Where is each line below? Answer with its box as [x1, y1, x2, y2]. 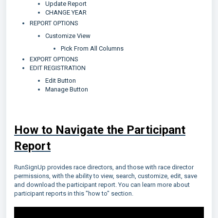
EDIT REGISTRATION [30, 64, 86, 72]
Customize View [45, 32, 91, 39]
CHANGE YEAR [45, 9, 87, 16]
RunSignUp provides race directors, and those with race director [14, 163, 194, 171]
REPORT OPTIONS [30, 19, 78, 27]
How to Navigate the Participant [14, 123, 185, 137]
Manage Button [45, 86, 88, 93]
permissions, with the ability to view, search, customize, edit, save [14, 172, 197, 180]
